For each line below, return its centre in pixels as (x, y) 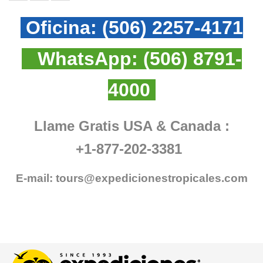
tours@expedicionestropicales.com (151, 178)
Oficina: (61, 27)
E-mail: (36, 178)
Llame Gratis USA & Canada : (131, 126)
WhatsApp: (82, 58)
